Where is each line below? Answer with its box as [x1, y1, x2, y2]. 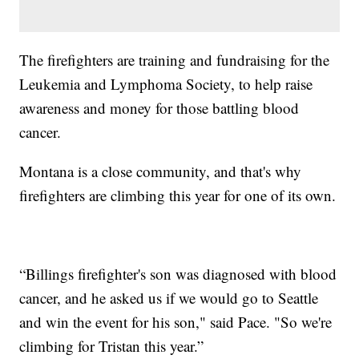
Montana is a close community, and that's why [19, 161, 302, 182]
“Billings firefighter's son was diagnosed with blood [19, 264, 337, 284]
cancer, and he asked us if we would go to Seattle [19, 288, 319, 309]
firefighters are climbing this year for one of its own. [19, 185, 337, 206]
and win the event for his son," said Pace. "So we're [19, 312, 333, 333]
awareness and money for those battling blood [19, 98, 300, 119]
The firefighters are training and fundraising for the [19, 50, 330, 71]
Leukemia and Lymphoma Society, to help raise [19, 74, 313, 95]
